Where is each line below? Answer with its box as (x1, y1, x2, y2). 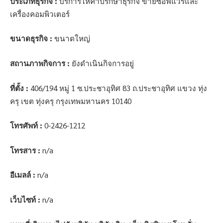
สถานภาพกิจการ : (10, 58, 70, 68)
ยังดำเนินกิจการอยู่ (70, 58, 134, 68)
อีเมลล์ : (10, 170, 35, 180)
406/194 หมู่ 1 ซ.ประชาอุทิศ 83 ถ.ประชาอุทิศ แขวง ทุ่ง (28, 83, 207, 93)
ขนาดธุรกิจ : (10, 33, 52, 44)
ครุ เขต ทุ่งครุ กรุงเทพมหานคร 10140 (10, 96, 131, 106)
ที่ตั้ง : (10, 83, 28, 93)
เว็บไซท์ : (10, 195, 40, 205)
